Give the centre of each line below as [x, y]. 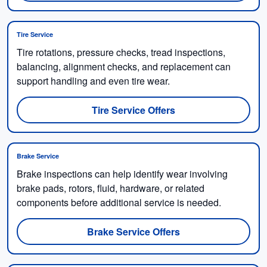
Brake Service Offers [133, 231]
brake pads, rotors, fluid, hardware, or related [111, 188]
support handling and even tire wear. [93, 80]
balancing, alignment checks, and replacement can [124, 66]
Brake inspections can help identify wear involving [122, 173]
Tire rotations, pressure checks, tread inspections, [121, 52]
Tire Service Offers [133, 110]
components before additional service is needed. [119, 202]
